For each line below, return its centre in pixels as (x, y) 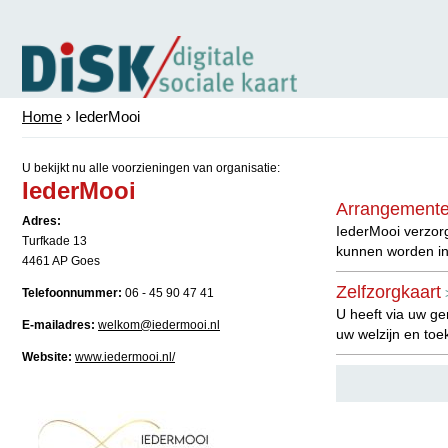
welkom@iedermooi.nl (159, 325)
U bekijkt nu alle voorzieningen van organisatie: (151, 168)
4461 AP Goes (61, 261)
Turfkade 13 (54, 241)
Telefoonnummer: (72, 293)
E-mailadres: (58, 325)
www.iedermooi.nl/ (125, 357)
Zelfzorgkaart (388, 292)
